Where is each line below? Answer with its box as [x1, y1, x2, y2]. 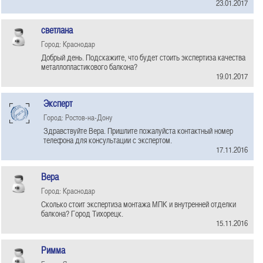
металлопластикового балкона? [41, 61, 137, 72]
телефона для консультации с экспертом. [43, 134, 172, 146]
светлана [41, 23, 73, 36]
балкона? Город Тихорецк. [41, 208, 123, 219]
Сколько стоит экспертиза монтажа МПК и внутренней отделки [41, 198, 236, 210]
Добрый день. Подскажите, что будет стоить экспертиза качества [41, 52, 245, 63]
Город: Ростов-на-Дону [43, 112, 112, 123]
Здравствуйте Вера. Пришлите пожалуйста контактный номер [43, 125, 233, 136]
